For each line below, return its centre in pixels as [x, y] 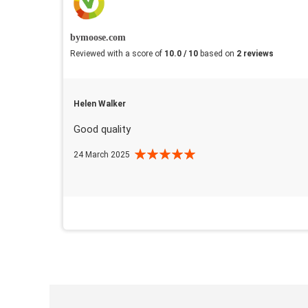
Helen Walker [100, 103]
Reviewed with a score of [117, 53]
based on [218, 53]
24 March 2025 [102, 154]
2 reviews [255, 53]
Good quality [102, 129]
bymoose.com [98, 37]
